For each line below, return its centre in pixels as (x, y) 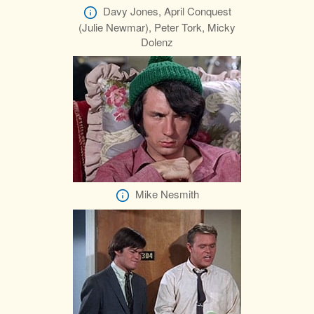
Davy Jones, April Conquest (167, 11)
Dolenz (157, 41)
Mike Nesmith (167, 193)
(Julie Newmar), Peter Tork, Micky (157, 27)
